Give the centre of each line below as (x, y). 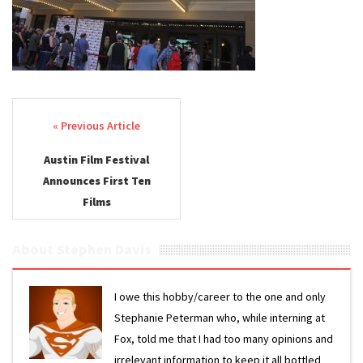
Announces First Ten (96, 181)
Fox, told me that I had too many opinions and (224, 339)
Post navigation (91, 127)
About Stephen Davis (82, 249)
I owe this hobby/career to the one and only (220, 297)
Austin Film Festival (97, 160)
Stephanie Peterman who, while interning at (220, 318)
